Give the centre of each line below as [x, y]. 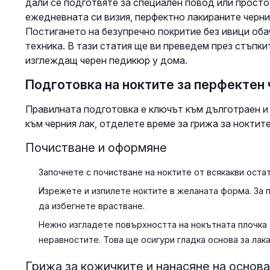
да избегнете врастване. [91, 206]
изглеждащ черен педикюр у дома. [106, 61]
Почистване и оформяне [96, 148]
